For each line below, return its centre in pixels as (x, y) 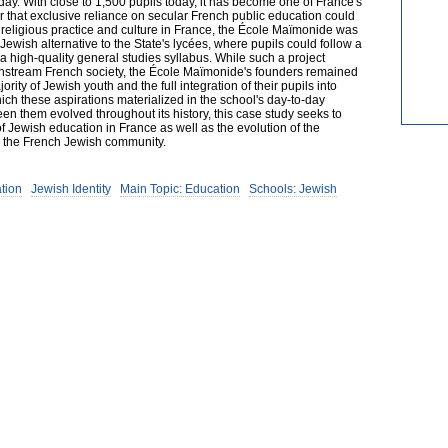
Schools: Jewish (293, 189)
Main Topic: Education (180, 189)
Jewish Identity (71, 189)
